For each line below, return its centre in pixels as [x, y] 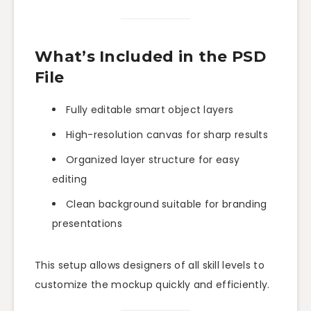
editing [70, 179]
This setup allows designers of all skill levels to [150, 266]
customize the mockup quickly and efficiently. [152, 285]
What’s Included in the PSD [150, 56]
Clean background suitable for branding [167, 204]
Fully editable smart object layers [150, 110]
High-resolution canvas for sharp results [167, 135]
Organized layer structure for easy [153, 160]
